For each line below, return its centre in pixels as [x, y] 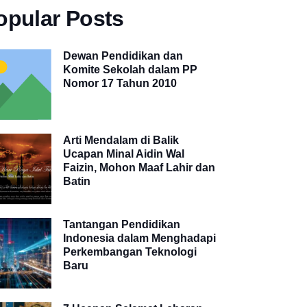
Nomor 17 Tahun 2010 [120, 83]
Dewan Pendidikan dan [123, 56]
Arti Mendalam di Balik [121, 140]
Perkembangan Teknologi [130, 252]
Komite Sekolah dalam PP [131, 69]
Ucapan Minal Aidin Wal [124, 153]
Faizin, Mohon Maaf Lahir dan [139, 167]
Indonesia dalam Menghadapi [140, 238]
